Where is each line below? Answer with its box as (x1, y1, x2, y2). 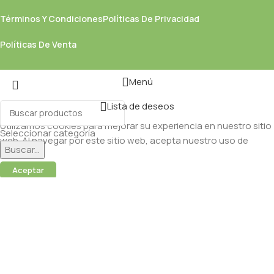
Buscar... (5, 143, 40, 156)
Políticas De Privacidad (103, 13, 199, 25)
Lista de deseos (107, 100, 174, 113)
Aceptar (12, 164, 44, 176)
